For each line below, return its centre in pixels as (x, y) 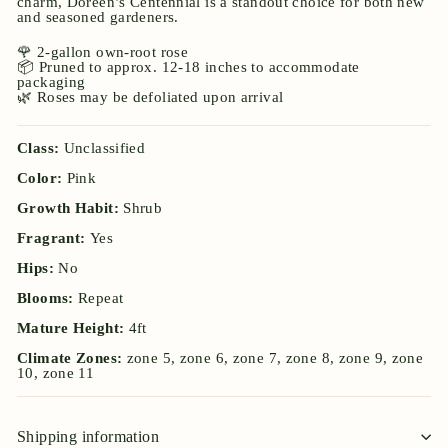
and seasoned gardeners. (98, 17)
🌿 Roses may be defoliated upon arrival (150, 97)
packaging (51, 82)
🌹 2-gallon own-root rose (102, 52)
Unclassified (104, 148)
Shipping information (88, 437)
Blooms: (47, 298)
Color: (42, 178)
